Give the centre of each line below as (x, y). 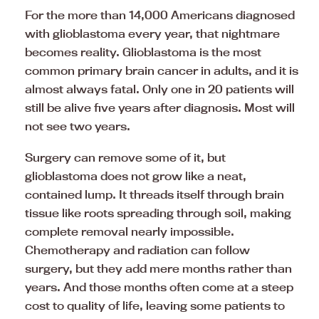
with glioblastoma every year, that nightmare (152, 33)
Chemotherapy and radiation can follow (137, 250)
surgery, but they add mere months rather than (158, 268)
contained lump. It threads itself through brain (155, 194)
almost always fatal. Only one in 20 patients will (159, 89)
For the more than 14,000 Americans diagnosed (160, 15)
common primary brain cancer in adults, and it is (162, 70)
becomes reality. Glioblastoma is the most (143, 52)
